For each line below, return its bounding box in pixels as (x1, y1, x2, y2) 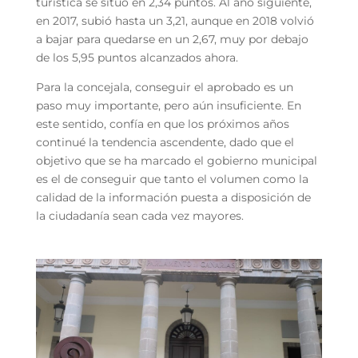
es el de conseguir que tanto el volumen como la (35, 171, 308, 186)
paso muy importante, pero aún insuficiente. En (35, 97, 301, 113)
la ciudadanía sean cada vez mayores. (35, 208, 247, 223)
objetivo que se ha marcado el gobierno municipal (35, 153, 317, 168)
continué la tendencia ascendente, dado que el (35, 134, 294, 149)
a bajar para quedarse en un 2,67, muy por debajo (35, 31, 308, 46)
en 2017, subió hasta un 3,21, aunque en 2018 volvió (35, 13, 314, 28)
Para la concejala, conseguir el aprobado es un (35, 79, 293, 94)
